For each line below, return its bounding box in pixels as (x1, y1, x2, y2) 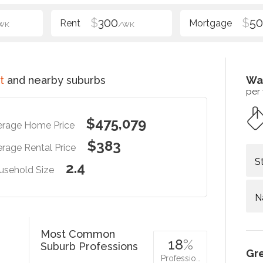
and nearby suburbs (4, 74, 106, 86)
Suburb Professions (41, 240, 139, 252)
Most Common (41, 228, 116, 240)
